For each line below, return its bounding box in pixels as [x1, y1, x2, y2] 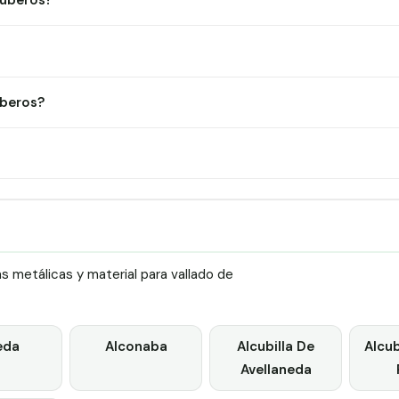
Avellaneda [240, 360, 312, 379]
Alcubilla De [237, 337, 315, 355]
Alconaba [104, 337, 167, 355]
